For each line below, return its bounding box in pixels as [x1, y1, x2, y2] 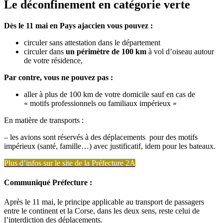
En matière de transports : [4, 115, 84, 124]
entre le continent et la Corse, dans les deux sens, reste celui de [4, 207, 200, 216]
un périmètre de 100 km [64, 47, 146, 56]
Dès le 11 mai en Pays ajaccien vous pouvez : [4, 21, 153, 30]
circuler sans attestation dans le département [24, 38, 160, 47]
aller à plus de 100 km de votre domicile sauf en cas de [24, 90, 195, 99]
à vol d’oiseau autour [146, 47, 214, 56]
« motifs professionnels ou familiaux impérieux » [24, 99, 177, 108]
